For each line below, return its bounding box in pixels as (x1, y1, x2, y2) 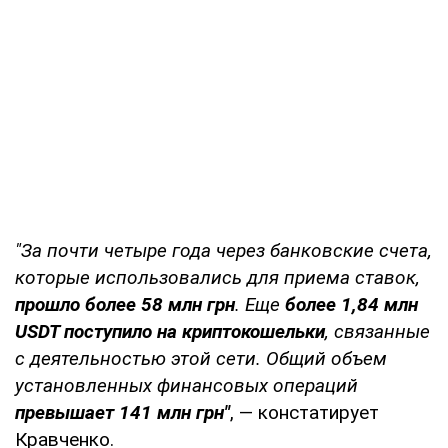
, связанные (325, 319, 430, 343)
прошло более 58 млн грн (15, 292, 235, 316)
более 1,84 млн (285, 292, 418, 316)
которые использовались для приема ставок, (15, 265, 420, 289)
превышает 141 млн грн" (15, 400, 230, 424)
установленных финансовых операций (15, 373, 358, 397)
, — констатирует (230, 400, 379, 424)
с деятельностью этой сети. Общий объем (15, 346, 387, 370)
